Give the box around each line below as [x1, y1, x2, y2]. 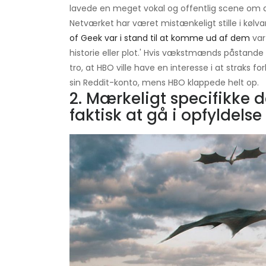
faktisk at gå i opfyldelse [69, 104, 262, 126]
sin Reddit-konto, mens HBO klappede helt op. [69, 77, 259, 89]
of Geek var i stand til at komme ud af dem [69, 32, 250, 45]
